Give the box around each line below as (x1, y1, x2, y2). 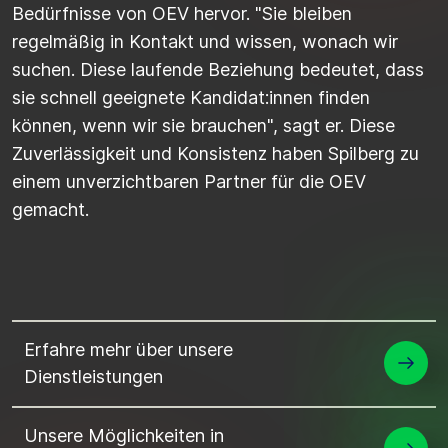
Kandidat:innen (190, 86, 313, 108)
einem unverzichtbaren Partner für (12, 170, 299, 192)
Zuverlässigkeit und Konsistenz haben (12, 142, 328, 164)
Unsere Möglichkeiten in (24, 424, 224, 446)
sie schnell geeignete (12, 86, 190, 108)
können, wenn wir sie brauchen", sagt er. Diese (12, 114, 395, 136)
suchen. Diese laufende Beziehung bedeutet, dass (12, 58, 424, 80)
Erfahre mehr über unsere (24, 338, 233, 360)
